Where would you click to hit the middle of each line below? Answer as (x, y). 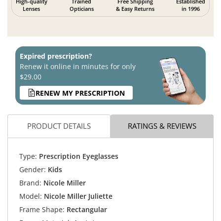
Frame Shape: (42, 209)
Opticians (81, 9)
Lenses (32, 9)
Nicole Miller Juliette (78, 196)
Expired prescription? (56, 56)
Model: (30, 196)
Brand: (30, 183)
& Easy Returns (135, 9)
